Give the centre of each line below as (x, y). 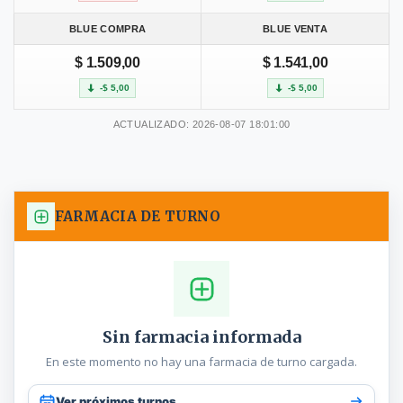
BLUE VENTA (295, 29)
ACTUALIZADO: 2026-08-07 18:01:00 (201, 124)
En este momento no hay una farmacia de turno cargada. (201, 362)
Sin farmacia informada (201, 337)
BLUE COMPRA (107, 29)
